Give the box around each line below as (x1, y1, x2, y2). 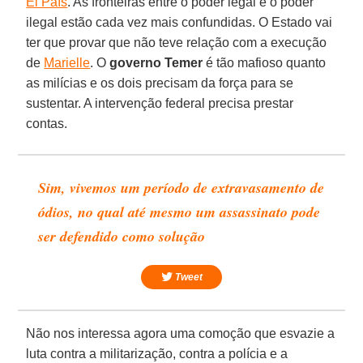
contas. (26, 116, 68, 130)
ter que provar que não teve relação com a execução (26, 35, 327, 49)
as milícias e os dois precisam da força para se (26, 75, 294, 90)
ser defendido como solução (38, 225, 206, 246)
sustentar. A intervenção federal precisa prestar (26, 96, 294, 110)
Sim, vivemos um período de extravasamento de (38, 177, 325, 198)
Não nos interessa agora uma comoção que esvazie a (26, 326, 335, 340)
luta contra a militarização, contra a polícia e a (26, 346, 288, 361)
